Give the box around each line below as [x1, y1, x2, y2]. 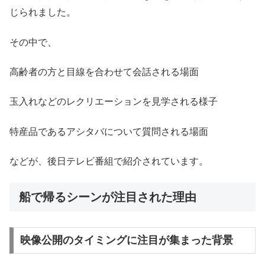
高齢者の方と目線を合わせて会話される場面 [9, 66, 199, 77]
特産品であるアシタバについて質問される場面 [9, 126, 208, 137]
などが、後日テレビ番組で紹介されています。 [9, 156, 208, 167]
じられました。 [9, 7, 76, 18]
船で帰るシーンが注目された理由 [19, 190, 196, 204]
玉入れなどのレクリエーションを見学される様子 [9, 96, 218, 107]
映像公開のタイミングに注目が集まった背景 [20, 234, 233, 247]
